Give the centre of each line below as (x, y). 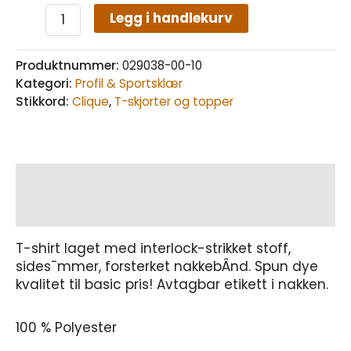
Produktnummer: (69, 66)
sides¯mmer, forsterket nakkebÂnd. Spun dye (167, 267)
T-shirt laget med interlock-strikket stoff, (153, 249)
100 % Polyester (66, 328)
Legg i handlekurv (171, 18)
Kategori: (45, 84)
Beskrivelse (55, 179)
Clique (90, 102)
